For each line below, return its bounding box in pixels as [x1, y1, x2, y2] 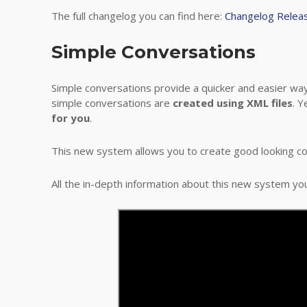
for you [51, 111, 90, 125]
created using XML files [173, 96, 293, 110]
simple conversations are [51, 96, 173, 110]
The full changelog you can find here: [51, 9, 225, 23]
